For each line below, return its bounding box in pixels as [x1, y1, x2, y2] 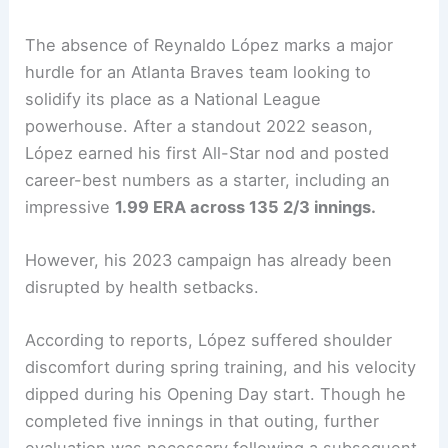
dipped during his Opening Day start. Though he [25, 384, 407, 405]
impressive [25, 196, 116, 217]
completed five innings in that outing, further [25, 411, 380, 432]
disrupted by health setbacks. [25, 276, 260, 297]
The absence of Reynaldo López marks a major [25, 34, 394, 55]
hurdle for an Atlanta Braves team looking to [25, 61, 372, 82]
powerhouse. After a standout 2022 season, [25, 115, 374, 136]
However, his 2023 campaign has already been [25, 249, 393, 270]
